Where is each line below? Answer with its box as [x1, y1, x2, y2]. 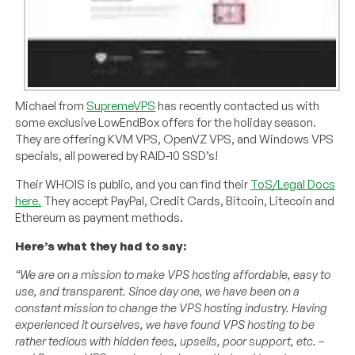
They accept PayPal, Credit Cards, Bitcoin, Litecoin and [41, 193, 335, 208]
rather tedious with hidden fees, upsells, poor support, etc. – [15, 333, 325, 349]
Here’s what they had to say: [15, 238, 189, 254]
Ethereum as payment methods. [15, 209, 184, 225]
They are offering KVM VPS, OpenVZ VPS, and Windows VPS [15, 131, 334, 147]
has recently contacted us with [155, 97, 320, 113]
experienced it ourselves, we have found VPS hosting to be [15, 316, 315, 332]
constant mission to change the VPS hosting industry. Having [15, 300, 328, 315]
